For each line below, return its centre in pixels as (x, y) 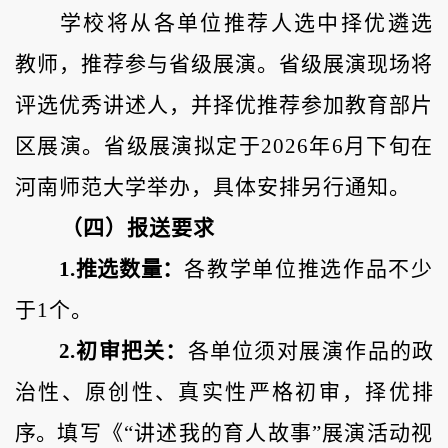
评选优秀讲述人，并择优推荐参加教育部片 (224, 105)
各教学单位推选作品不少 (308, 269)
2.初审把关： (123, 351)
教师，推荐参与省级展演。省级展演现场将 (224, 64)
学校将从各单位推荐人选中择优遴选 (246, 23)
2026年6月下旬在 (347, 146)
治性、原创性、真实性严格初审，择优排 (224, 392)
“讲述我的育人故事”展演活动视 (279, 433)
